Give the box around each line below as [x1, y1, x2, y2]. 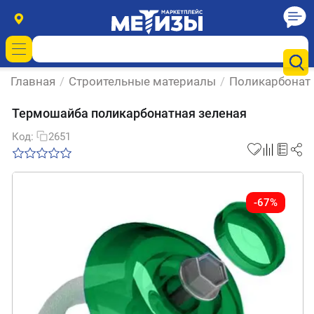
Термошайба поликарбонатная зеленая [12, 106, 247, 121]
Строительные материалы [69, 74, 216, 88]
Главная [11, 74, 55, 88]
